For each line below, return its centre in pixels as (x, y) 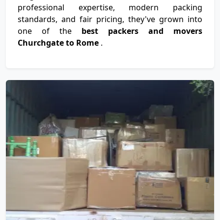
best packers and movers (142, 31)
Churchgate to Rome (59, 43)
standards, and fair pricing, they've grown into (110, 19)
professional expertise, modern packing (110, 7)
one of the (50, 31)
